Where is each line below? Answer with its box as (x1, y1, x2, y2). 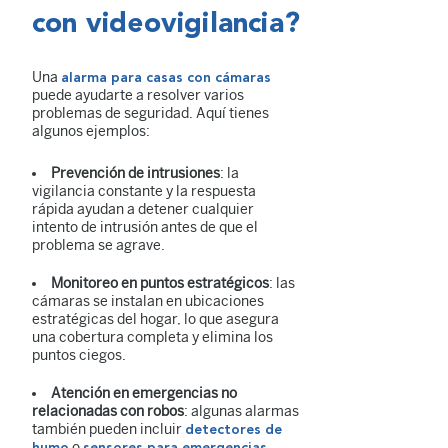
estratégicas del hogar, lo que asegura (32, 310, 279, 328)
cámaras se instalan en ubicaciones (32, 292, 264, 310)
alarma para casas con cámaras (61, 70, 271, 85)
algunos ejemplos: (32, 122, 150, 140)
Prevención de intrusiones (51, 164, 220, 182)
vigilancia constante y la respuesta (32, 182, 256, 200)
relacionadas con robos (32, 402, 184, 420)
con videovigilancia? (32, 10, 300, 39)
